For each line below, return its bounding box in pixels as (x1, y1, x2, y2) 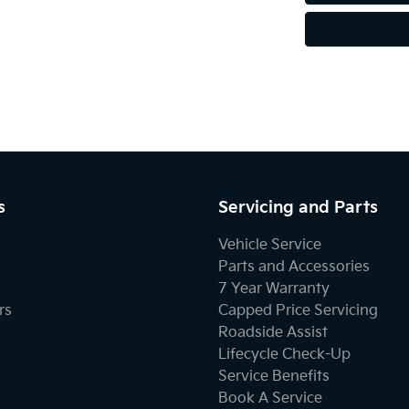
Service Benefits (218, 367, 330, 385)
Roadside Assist (218, 323, 328, 341)
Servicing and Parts (218, 197, 378, 217)
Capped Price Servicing (218, 301, 378, 320)
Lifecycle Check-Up (218, 345, 351, 363)
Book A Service (218, 389, 322, 407)
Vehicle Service (218, 236, 321, 254)
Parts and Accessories (218, 257, 370, 276)
